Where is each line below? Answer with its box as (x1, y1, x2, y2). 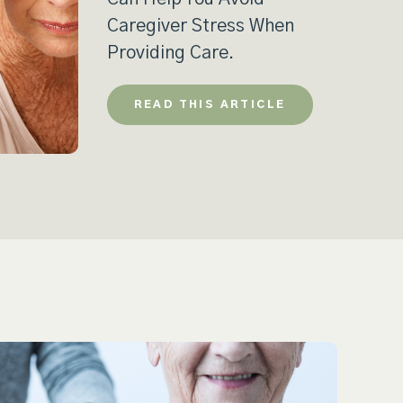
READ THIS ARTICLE (133, 99, 286, 111)
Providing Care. (106, 44, 234, 63)
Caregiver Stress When (106, 17, 294, 36)
